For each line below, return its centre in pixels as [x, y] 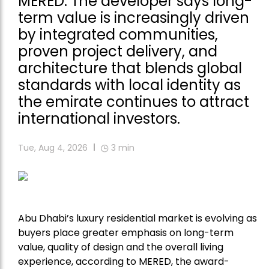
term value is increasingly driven [134, 18]
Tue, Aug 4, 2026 [53, 148]
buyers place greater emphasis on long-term [126, 233]
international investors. [99, 119]
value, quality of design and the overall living [121, 247]
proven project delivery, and [118, 52]
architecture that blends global [130, 68]
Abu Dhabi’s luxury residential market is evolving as [138, 219]
